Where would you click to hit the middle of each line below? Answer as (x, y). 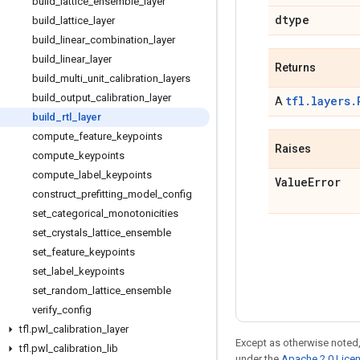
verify (45, 310)
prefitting (102, 194)
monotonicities (143, 213)
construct (54, 194)
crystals (70, 233)
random (70, 290)
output (76, 98)
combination (119, 40)
